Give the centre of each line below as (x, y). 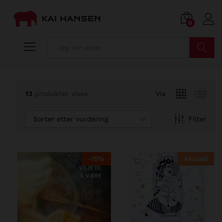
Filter (197, 119)
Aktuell (196, 158)
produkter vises (61, 94)
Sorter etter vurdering (71, 119)
